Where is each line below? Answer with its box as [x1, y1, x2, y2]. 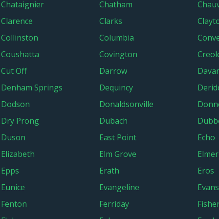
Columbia [99, 32, 134, 43]
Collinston [1, 32, 38, 43]
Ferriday [99, 198, 129, 209]
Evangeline [99, 182, 139, 193]
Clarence [1, 16, 33, 26]
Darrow [99, 66, 127, 76]
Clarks [99, 16, 122, 26]
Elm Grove [99, 149, 136, 159]
